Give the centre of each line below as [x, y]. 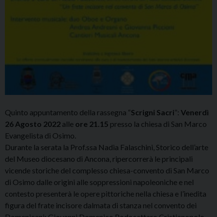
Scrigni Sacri [153, 112]
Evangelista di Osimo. [40, 136]
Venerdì [195, 112]
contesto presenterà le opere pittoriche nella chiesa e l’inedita [106, 194]
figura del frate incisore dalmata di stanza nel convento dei [101, 205]
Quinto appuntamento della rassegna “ [68, 112]
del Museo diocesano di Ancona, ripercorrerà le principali [99, 159]
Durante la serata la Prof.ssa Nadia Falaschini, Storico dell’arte [107, 147]
